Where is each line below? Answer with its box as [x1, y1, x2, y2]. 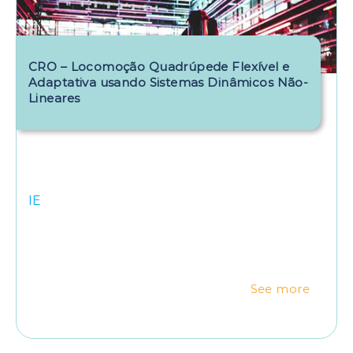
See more [250, 281, 310, 296]
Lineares [28, 90, 80, 106]
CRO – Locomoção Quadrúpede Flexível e [28, 58, 290, 74]
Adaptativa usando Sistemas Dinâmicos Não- [28, 74, 309, 90]
